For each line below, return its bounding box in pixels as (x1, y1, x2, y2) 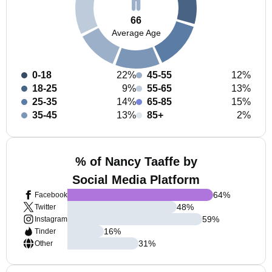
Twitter (35, 203, 56, 211)
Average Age (111, 27, 161, 38)
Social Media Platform (72, 173, 200, 186)
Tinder (35, 227, 56, 236)
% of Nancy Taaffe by (75, 155, 197, 168)
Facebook (35, 191, 67, 199)
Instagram (35, 215, 67, 223)
